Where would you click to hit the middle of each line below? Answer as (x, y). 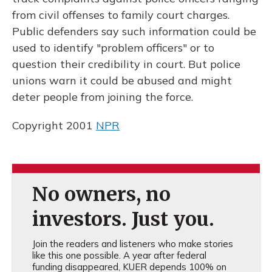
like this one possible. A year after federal (119, 255)
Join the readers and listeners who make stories (132, 244)
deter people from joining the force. (103, 97)
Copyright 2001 (54, 125)
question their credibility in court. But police (126, 64)
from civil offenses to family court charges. (121, 15)
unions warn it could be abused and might (122, 80)
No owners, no (101, 194)
